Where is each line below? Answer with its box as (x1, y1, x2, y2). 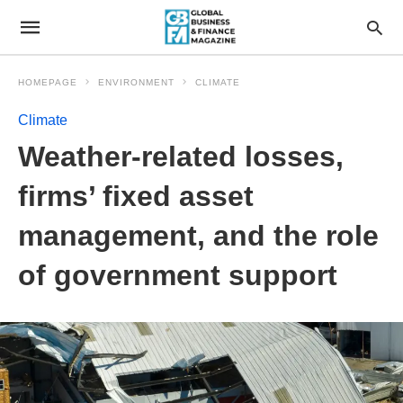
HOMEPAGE (18, 77, 77, 87)
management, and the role (18, 219, 379, 252)
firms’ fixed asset (18, 180, 254, 212)
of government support (18, 259, 337, 291)
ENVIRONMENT (98, 77, 175, 87)
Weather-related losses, (18, 140, 344, 173)
